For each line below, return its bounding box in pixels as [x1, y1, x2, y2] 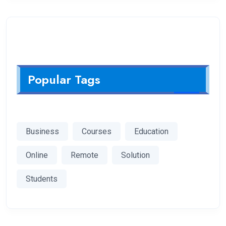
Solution [121, 150, 150, 160]
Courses [82, 126, 111, 136]
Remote [71, 150, 98, 160]
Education [134, 126, 168, 136]
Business [26, 126, 59, 136]
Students [26, 174, 58, 184]
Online [26, 150, 48, 160]
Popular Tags [28, 71, 100, 89]
